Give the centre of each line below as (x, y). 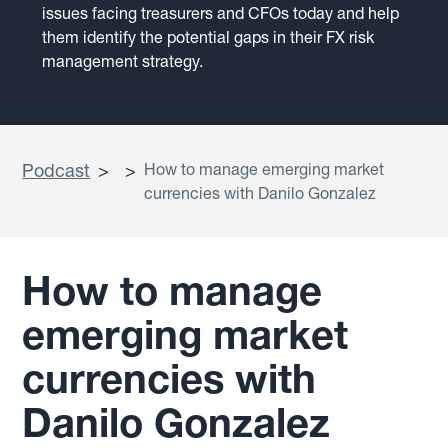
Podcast (56, 170)
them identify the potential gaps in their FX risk (208, 36)
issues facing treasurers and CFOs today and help (221, 12)
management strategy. (123, 60)
